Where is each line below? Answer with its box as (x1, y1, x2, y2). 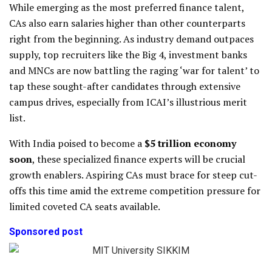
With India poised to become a (9, 136, 142, 150)
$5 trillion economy (142, 136, 236, 150)
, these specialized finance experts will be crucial (32, 152, 245, 166)
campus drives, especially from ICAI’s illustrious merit (9, 95, 247, 109)
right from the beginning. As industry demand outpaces (9, 32, 254, 46)
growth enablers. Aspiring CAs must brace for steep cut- (9, 168, 257, 182)
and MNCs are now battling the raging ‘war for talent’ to (9, 63, 259, 77)
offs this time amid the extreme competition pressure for (9, 183, 260, 197)
